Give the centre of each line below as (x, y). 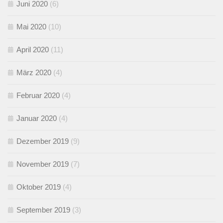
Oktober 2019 (39, 187)
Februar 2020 (38, 95)
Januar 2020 (37, 118)
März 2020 (34, 72)
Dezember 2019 (43, 141)
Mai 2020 (31, 26)
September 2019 (43, 210)
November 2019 (43, 164)
